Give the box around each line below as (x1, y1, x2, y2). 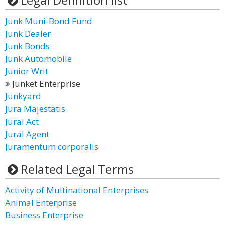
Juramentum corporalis (5, 141, 98, 152)
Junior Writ (5, 65, 48, 77)
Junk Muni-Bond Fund (5, 15, 92, 27)
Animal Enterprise (5, 197, 77, 208)
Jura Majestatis (5, 103, 65, 115)
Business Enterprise (5, 209, 83, 221)
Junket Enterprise (10, 78, 80, 89)
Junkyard (5, 90, 41, 102)
